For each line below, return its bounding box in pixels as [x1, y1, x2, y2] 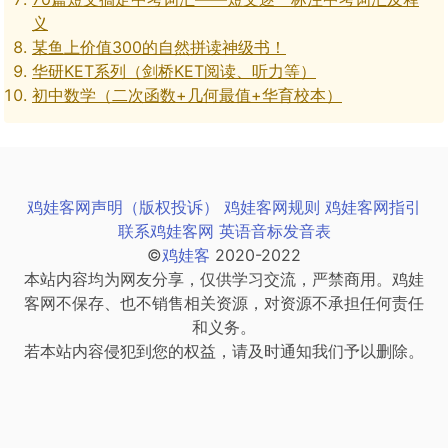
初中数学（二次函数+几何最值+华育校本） [32, 84, 342, 105]
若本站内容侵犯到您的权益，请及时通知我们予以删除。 [24, 340, 424, 361]
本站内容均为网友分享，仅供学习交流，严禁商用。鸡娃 [24, 268, 424, 289]
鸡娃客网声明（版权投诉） [27, 196, 219, 217]
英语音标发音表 [218, 220, 331, 241]
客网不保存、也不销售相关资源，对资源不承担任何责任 [24, 292, 424, 313]
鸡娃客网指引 [325, 196, 421, 217]
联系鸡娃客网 [117, 220, 214, 241]
